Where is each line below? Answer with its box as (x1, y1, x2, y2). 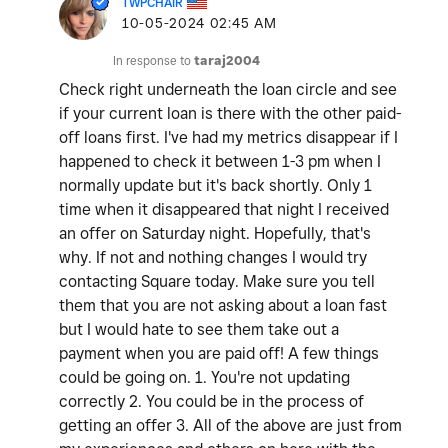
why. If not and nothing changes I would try (59, 248, 367, 268)
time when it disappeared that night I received (59, 200, 389, 220)
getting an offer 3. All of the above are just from (59, 416, 402, 436)
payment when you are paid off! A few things (59, 344, 379, 364)
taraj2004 (194, 53, 260, 69)
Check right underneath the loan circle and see (59, 80, 397, 100)
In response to (113, 53, 194, 69)
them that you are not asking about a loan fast (59, 296, 387, 316)
